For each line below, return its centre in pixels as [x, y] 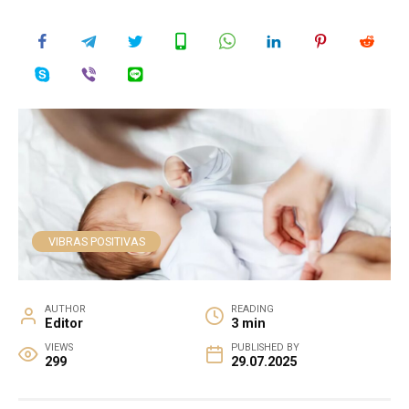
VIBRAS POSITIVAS [96, 241]
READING [252, 309]
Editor [63, 323]
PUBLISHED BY [265, 347]
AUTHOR [65, 309]
